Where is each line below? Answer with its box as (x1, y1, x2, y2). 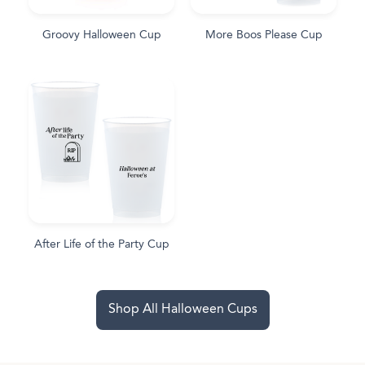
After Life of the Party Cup (33, 238, 169, 250)
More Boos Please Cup (204, 29, 323, 41)
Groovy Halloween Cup (42, 29, 161, 41)
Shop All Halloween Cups (108, 302, 257, 316)
